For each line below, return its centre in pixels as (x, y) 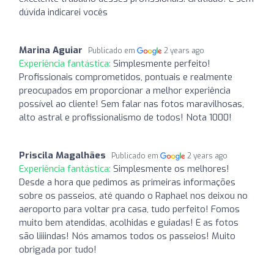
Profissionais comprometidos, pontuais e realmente (126, 77)
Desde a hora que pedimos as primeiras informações (127, 182)
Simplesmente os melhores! (171, 168)
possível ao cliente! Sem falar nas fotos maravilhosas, (131, 104)
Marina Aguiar (51, 50)
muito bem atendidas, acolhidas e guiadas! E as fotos (129, 222)
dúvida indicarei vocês (63, 12)
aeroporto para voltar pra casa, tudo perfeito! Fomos (129, 209)
